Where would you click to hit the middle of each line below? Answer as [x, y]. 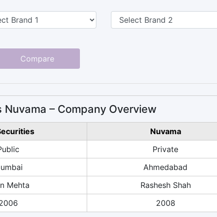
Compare [37, 58]
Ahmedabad [165, 167]
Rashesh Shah [165, 185]
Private [165, 149]
